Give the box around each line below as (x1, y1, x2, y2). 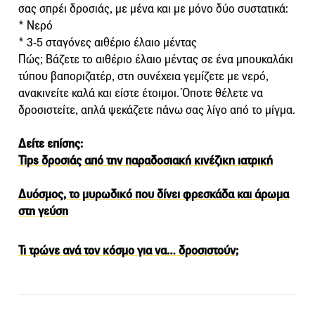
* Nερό (18, 18, 53, 33)
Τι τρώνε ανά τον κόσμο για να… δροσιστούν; (18, 243, 238, 258)
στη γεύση (18, 203, 68, 219)
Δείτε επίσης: (18, 136, 83, 151)
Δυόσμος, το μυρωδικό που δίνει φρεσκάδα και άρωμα (18, 186, 289, 202)
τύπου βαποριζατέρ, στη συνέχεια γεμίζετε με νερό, (18, 68, 269, 84)
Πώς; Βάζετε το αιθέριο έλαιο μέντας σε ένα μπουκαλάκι (18, 51, 293, 67)
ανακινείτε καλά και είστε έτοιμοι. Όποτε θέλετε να (18, 85, 263, 101)
